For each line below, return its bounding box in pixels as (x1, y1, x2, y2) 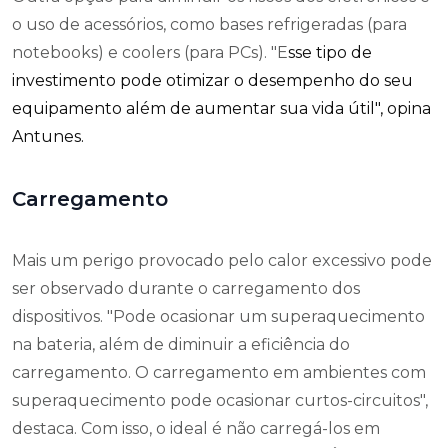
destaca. (12, 419, 77, 438)
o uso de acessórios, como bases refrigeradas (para (12, 15, 407, 34)
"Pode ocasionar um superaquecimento (107, 307, 425, 326)
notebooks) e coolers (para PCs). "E (12, 43, 288, 62)
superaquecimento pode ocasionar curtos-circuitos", (12, 391, 428, 410)
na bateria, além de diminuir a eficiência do (12, 335, 350, 354)
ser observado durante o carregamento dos (12, 279, 360, 298)
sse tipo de (288, 43, 372, 62)
